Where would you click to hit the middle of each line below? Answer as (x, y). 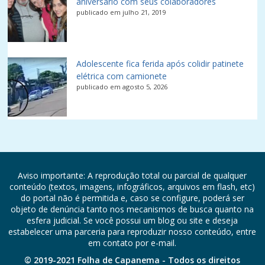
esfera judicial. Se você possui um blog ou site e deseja (132, 221)
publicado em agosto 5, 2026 (122, 87)
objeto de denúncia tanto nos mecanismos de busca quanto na (132, 209)
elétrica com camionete (122, 76)
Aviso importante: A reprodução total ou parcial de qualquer (132, 176)
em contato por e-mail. (132, 243)
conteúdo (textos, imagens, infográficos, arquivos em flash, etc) (132, 187)
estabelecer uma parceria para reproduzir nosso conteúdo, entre (132, 232)
